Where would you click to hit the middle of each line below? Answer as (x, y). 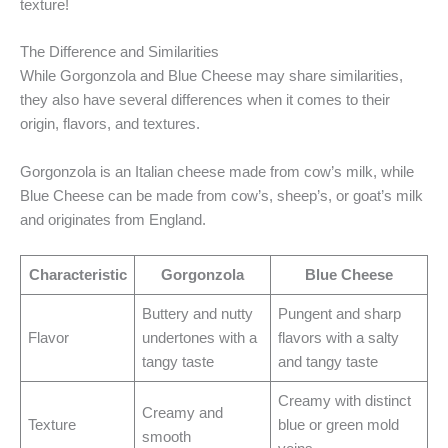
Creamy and (183, 413)
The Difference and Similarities (119, 52)
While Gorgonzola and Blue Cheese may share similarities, (211, 76)
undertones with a (200, 338)
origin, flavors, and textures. (110, 124)
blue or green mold (339, 425)
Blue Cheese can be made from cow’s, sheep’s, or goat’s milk (221, 195)
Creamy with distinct (345, 401)
